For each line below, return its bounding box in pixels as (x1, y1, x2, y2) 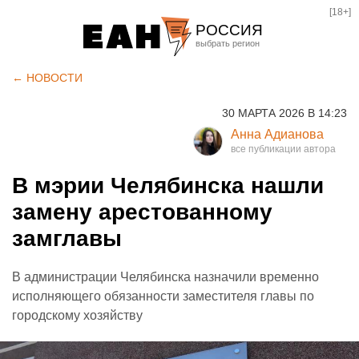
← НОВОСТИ (12, 71, 83, 84)
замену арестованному (12, 200, 272, 224)
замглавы (12, 226, 122, 251)
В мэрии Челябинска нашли (12, 173, 324, 198)
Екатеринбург (200, 62, 284, 77)
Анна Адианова (231, 127, 324, 141)
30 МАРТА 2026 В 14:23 (222, 107, 347, 119)
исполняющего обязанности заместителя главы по (12, 289, 314, 303)
